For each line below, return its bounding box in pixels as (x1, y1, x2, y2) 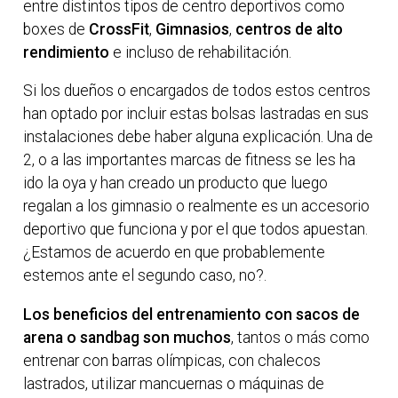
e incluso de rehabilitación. (109, 43, 292, 61)
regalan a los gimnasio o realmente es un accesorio (23, 197, 370, 216)
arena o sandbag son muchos (23, 329, 232, 347)
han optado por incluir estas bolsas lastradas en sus (23, 105, 370, 123)
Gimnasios (155, 20, 230, 38)
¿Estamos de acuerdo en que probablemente (23, 243, 326, 262)
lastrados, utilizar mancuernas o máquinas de (23, 375, 325, 394)
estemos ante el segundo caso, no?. (23, 267, 267, 285)
